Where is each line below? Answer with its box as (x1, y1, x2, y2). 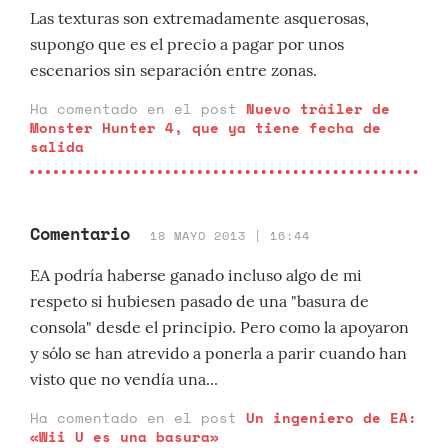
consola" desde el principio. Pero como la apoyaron (30, 317, 409, 337)
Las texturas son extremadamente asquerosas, (30, 8, 369, 28)
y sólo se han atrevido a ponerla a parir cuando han (30, 343, 407, 363)
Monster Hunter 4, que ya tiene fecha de (30, 117, 381, 138)
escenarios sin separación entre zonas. (30, 60, 317, 80)
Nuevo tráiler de (246, 98, 390, 119)
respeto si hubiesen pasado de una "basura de (30, 291, 369, 311)
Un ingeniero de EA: (246, 407, 417, 428)
